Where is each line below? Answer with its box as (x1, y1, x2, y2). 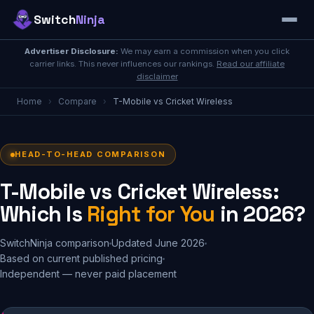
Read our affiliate (217, 59, 285, 69)
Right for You (87, 200, 215, 228)
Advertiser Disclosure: (25, 46, 118, 56)
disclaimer (136, 71, 178, 81)
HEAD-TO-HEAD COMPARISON (15, 149, 166, 159)
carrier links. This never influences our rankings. (29, 59, 217, 69)
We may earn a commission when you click (118, 46, 289, 56)
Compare (58, 97, 97, 107)
